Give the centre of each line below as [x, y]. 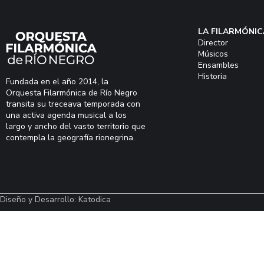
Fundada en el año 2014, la [57, 82]
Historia [212, 76]
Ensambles [218, 65]
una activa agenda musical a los [66, 115]
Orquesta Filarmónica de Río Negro [72, 93]
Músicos [213, 54]
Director [213, 43]
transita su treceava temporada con [73, 104]
